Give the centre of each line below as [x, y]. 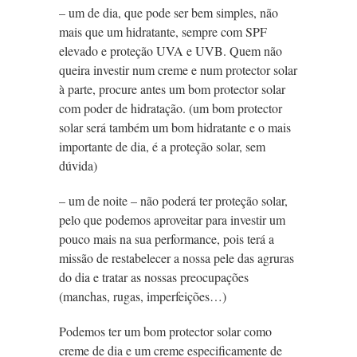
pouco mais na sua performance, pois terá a [167, 239]
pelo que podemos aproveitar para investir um [172, 220]
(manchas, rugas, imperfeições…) [143, 296]
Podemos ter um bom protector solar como [165, 331]
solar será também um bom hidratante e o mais [175, 127]
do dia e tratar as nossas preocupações [154, 277]
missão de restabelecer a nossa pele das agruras [177, 258]
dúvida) [78, 166]
